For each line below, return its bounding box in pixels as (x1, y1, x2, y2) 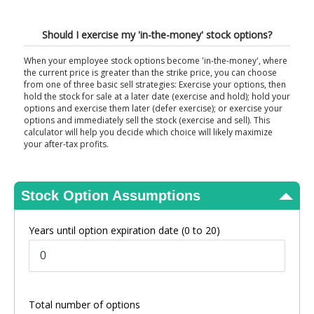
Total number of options (29, 298, 140, 311)
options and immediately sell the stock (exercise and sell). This (24, 114, 270, 126)
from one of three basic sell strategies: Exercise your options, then (24, 78, 286, 90)
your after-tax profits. (24, 138, 109, 150)
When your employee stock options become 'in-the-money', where (24, 55, 287, 67)
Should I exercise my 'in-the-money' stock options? (42, 28, 272, 41)
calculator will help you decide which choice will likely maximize (24, 126, 273, 138)
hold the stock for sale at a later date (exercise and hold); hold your (24, 90, 290, 102)
